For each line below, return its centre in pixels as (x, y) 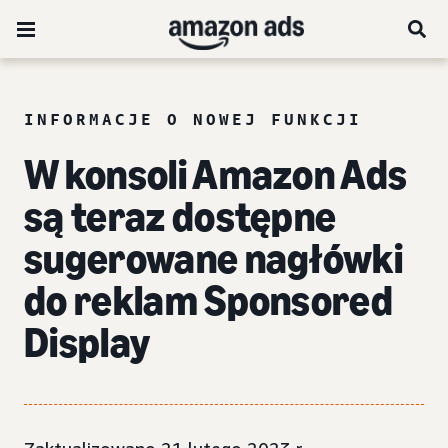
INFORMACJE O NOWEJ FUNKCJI (193, 119)
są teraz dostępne (180, 216)
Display (87, 342)
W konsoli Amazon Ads (216, 174)
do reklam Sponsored (209, 300)
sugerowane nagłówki (214, 258)
